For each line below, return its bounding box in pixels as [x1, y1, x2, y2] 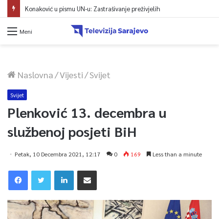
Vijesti [60, 68, 83, 80]
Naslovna [16, 68, 53, 80]
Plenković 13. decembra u [7, 103, 166, 121]
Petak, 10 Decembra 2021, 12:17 [15, 150, 101, 158]
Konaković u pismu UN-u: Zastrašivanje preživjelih [25, 4, 160, 13]
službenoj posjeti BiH [7, 122, 136, 140]
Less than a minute [151, 150, 202, 158]
